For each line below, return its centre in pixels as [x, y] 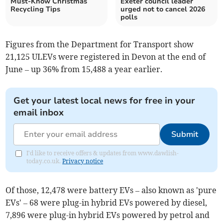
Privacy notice [83, 161]
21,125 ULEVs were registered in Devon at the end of [106, 57]
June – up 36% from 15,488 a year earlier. [84, 69]
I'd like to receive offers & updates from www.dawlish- [103, 153]
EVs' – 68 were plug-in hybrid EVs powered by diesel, [107, 203]
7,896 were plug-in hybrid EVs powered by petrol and [108, 215]
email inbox [39, 113]
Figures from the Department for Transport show [100, 45]
